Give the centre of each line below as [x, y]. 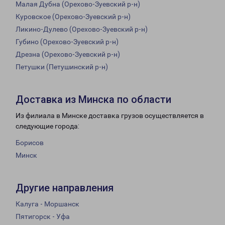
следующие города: [47, 126]
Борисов [30, 143]
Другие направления [65, 188]
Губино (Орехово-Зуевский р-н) [67, 42]
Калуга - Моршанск [47, 204]
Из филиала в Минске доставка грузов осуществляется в [110, 116]
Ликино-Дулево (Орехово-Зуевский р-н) [82, 29]
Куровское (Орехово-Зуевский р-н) [73, 17]
